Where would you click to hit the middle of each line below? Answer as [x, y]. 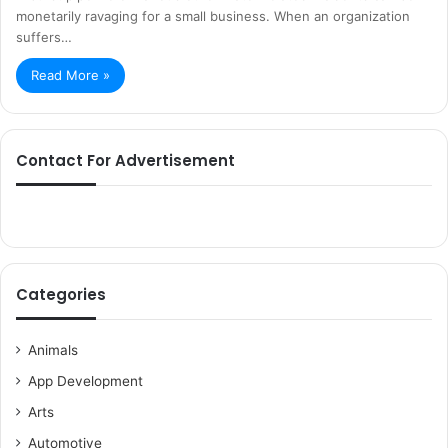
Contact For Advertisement [125, 160]
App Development [85, 381]
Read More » [70, 75]
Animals [53, 350]
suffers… [44, 37]
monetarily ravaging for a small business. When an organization [213, 16]
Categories [61, 294]
